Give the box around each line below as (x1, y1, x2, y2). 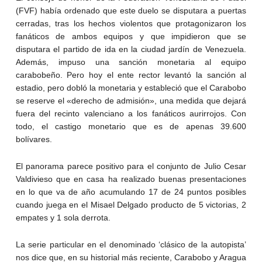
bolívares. (15, 135, 52, 144)
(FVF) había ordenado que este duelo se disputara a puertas (15, 6, 247, 16)
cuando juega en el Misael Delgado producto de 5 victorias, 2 (15, 200, 247, 210)
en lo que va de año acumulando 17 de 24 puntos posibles (15, 187, 247, 197)
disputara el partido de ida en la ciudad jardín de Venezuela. (15, 44, 247, 54)
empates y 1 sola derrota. (15, 213, 111, 223)
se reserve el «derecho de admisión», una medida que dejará (15, 96, 247, 106)
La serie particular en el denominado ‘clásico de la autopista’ (15, 240, 247, 250)
